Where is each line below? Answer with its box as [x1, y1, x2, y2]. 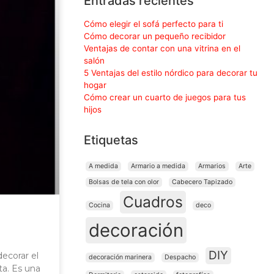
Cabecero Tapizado [172, 178, 232, 187]
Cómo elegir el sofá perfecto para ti [84, 19, 223, 29]
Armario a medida [131, 162, 185, 171]
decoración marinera [89, 253, 152, 262]
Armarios [198, 162, 226, 171]
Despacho [165, 253, 196, 262]
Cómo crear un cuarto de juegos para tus [84, 92, 246, 103]
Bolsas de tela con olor [89, 178, 159, 187]
